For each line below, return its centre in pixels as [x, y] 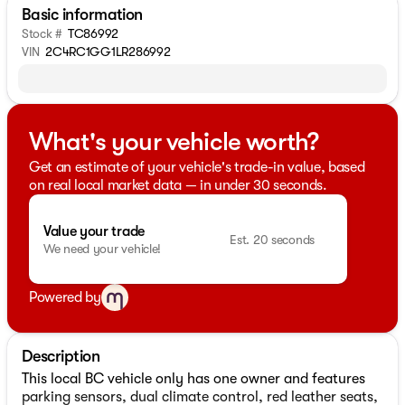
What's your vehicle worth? [174, 142]
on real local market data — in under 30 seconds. [178, 185]
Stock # [42, 33]
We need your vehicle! [103, 248]
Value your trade [94, 231]
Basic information [82, 14]
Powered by [65, 298]
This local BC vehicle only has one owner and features [193, 379]
